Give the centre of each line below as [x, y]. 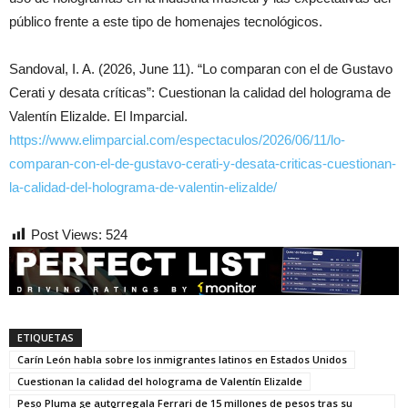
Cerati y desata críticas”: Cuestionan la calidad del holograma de [200, 92]
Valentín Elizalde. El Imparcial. [98, 116]
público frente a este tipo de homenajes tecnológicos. [166, 21]
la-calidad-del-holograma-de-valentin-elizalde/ [143, 187]
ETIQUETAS [46, 337]
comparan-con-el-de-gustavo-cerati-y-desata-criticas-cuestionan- [203, 163]
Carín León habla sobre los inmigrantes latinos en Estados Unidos [182, 359]
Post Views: [66, 234]
